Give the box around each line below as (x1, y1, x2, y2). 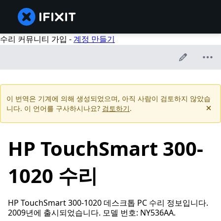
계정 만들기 (74, 34, 115, 44)
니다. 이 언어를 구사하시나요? (6, 104, 102, 113)
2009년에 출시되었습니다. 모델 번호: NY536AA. (8, 207, 176, 219)
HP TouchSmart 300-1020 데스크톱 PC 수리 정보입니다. (8, 197, 208, 209)
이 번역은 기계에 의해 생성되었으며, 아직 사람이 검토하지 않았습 (6, 94, 211, 104)
